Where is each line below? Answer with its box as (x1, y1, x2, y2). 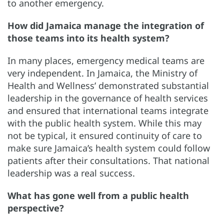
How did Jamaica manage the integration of (7, 19, 204, 31)
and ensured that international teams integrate (7, 104, 208, 116)
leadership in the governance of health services (7, 91, 208, 104)
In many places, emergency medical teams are (7, 54, 204, 66)
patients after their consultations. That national (7, 154, 209, 166)
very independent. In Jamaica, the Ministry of (7, 66, 197, 79)
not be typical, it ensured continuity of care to (7, 129, 202, 141)
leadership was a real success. (7, 166, 135, 179)
